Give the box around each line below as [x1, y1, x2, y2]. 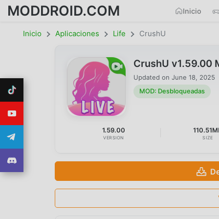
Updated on [133, 73, 172, 81]
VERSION [103, 134, 125, 140]
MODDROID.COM [7, 2, 120, 19]
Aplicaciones [55, 29, 99, 38]
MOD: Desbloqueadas [139, 87, 205, 95]
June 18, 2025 [172, 73, 215, 81]
